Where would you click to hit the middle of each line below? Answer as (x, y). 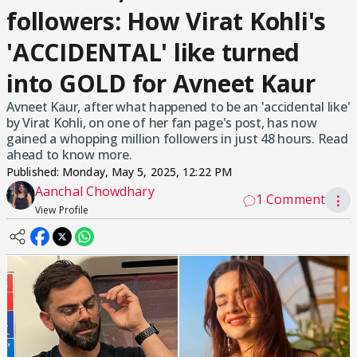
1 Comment (290, 199)
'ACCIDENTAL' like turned (153, 52)
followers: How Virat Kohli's (166, 21)
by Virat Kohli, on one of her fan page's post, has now (162, 123)
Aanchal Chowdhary (95, 191)
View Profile (62, 210)
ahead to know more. (69, 155)
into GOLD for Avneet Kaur (161, 83)
